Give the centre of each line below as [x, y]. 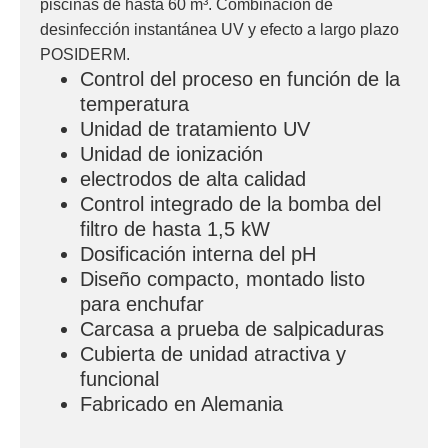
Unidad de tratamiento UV [195, 129]
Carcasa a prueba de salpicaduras [232, 329]
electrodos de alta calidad [193, 179]
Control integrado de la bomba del [230, 204]
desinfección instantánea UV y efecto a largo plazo [219, 30]
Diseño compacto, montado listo [222, 279]
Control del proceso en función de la [240, 79]
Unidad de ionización [171, 154]
